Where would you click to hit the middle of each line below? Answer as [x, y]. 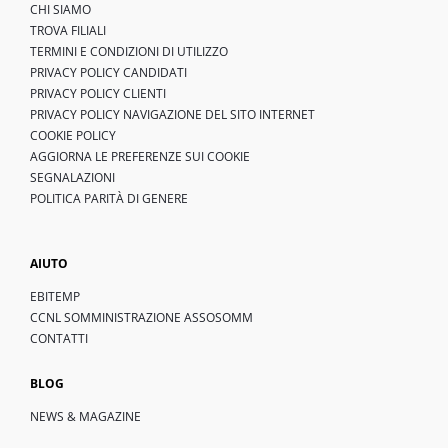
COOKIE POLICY [73, 136]
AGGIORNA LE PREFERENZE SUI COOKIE [140, 157]
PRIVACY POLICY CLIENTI [98, 94]
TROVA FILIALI [68, 31]
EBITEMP [55, 297]
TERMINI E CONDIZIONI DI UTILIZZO [129, 52]
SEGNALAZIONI [72, 178]
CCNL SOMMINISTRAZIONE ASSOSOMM [141, 318]
